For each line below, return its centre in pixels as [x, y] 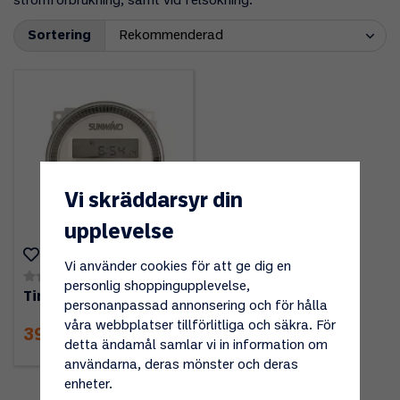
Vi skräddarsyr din [153, 201]
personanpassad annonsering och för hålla [196, 306]
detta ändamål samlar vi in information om [196, 345]
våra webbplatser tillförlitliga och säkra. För [200, 325]
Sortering [59, 36]
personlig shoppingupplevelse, [157, 286]
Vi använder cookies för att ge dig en [177, 267]
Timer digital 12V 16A [101, 296]
